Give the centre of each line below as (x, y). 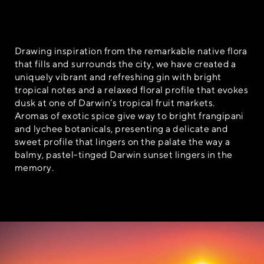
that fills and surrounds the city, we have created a (126, 64)
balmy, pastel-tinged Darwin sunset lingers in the (124, 154)
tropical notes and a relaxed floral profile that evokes (132, 90)
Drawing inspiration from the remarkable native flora (131, 51)
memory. (34, 167)
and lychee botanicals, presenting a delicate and (122, 128)
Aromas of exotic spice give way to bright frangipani (129, 115)
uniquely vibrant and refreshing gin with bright (118, 77)
